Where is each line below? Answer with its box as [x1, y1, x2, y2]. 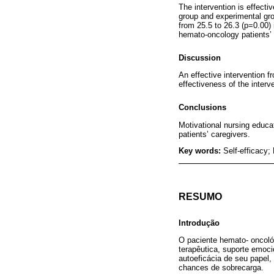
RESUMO [179, 191, 222, 202]
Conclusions [179, 103, 226, 113]
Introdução [179, 218, 220, 228]
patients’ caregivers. [179, 129, 250, 139]
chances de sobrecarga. [179, 263, 264, 273]
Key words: [179, 146, 223, 156]
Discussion [179, 53, 221, 63]
